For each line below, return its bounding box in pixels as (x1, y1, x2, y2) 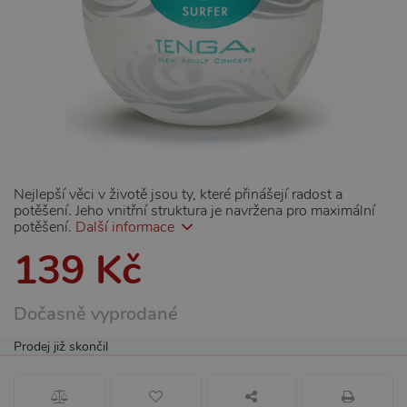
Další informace (75, 217, 174, 237)
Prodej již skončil (14, 338, 108, 355)
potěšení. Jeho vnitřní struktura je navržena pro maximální (14, 201, 375, 221)
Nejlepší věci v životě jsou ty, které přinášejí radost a (14, 184, 342, 204)
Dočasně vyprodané (14, 302, 178, 326)
